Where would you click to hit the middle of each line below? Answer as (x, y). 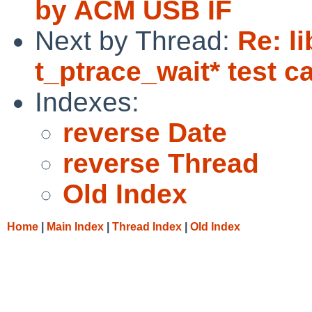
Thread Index (147, 226)
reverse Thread (161, 163)
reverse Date (145, 132)
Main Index (75, 226)
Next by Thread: (136, 40)
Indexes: (87, 102)
